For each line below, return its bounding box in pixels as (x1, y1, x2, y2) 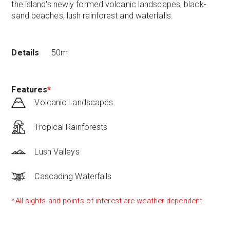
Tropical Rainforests (34, 122, 108, 132)
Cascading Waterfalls (34, 171, 112, 181)
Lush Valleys (34, 146, 80, 157)
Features (11, 84, 48, 94)
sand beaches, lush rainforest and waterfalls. (11, 10, 173, 21)
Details (11, 47, 40, 57)
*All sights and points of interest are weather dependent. (11, 196, 205, 205)
